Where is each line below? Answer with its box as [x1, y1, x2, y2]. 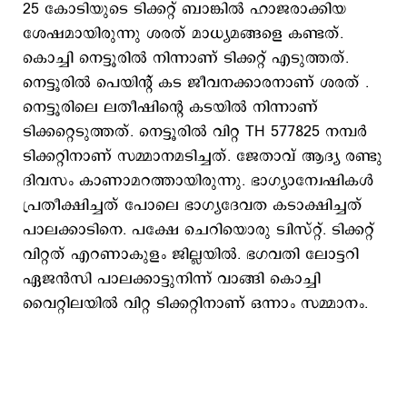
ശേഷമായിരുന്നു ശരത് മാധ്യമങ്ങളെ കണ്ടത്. [23, 23, 343, 45]
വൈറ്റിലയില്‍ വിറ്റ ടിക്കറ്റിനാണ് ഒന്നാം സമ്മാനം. [23, 293, 373, 314]
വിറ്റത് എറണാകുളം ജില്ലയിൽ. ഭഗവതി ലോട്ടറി [23, 243, 359, 265]
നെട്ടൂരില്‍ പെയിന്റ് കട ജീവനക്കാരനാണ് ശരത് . [23, 72, 374, 94]
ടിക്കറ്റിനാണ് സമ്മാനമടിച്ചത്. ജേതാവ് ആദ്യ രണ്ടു [23, 145, 382, 167]
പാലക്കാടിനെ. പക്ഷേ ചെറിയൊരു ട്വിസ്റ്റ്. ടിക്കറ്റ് [23, 219, 374, 241]
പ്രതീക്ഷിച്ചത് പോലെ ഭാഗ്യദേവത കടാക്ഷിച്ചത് [23, 194, 362, 216]
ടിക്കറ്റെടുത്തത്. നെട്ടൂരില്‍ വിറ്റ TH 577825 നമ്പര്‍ [23, 121, 367, 143]
